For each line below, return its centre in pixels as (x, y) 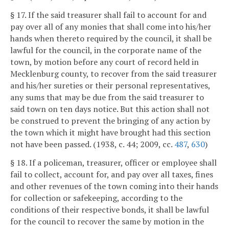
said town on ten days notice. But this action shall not (110, 109)
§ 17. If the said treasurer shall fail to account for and (108, 15)
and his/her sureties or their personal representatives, (110, 85)
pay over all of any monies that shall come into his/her (111, 26)
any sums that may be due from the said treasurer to (107, 97)
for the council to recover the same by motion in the (107, 221)
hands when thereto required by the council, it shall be (111, 38)
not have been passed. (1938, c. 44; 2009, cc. (92, 144)
